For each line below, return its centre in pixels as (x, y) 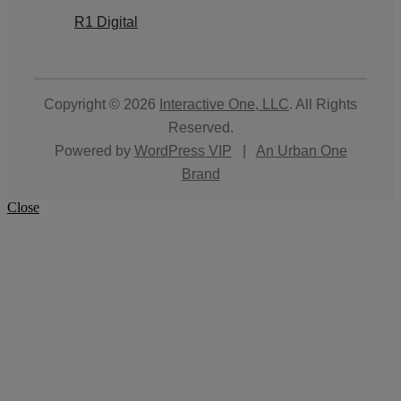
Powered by (94, 150)
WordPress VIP (183, 150)
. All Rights (323, 104)
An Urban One (301, 150)
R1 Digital (106, 21)
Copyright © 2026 (102, 104)
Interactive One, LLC (224, 104)
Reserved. (200, 127)
